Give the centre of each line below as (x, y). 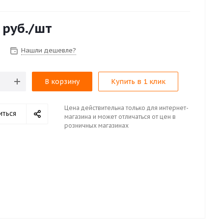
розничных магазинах (96, 125)
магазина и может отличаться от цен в (120, 117)
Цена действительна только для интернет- (126, 108)
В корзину (62, 82)
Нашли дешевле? (49, 50)
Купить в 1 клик (138, 82)
